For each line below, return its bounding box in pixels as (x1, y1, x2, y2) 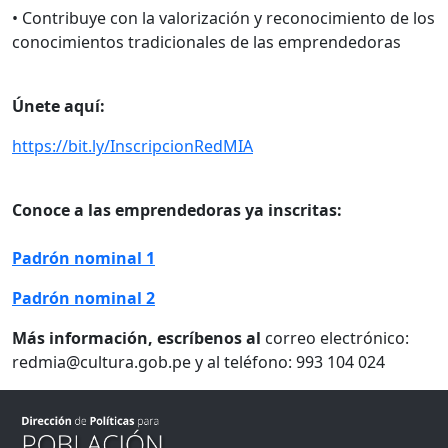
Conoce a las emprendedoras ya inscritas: (12, 198, 342, 221)
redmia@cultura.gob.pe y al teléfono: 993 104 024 (12, 350, 385, 373)
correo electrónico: (265, 326, 413, 349)
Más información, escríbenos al (12, 326, 265, 349)
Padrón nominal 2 (12, 286, 155, 309)
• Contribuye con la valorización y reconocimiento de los (12, 6, 435, 29)
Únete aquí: (12, 94, 109, 117)
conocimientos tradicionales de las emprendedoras (12, 30, 401, 53)
